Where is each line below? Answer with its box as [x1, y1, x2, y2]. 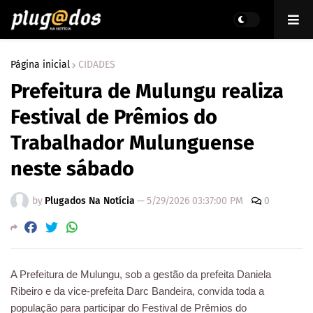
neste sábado [10, 156, 134, 181]
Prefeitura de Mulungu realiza [10, 79, 284, 103]
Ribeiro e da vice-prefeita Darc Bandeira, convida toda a [10, 285, 264, 298]
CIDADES [78, 59, 115, 71]
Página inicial [10, 59, 70, 71]
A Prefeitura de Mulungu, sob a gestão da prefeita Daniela [10, 268, 271, 281]
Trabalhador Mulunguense [10, 131, 254, 155]
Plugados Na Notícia [45, 195, 135, 207]
